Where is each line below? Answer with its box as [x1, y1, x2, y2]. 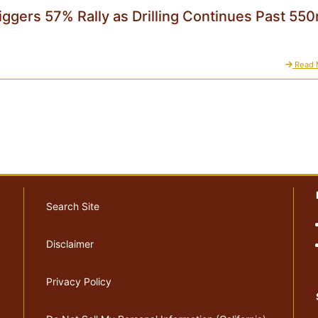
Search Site [46, 200, 99, 213]
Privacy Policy [46, 275, 111, 288]
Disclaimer [46, 238, 94, 251]
